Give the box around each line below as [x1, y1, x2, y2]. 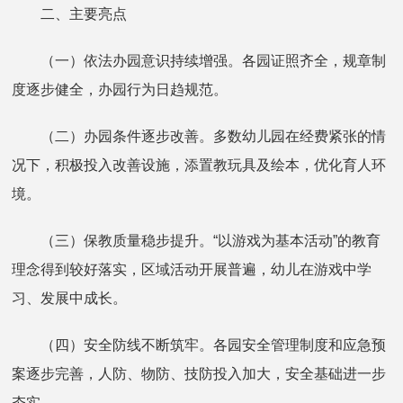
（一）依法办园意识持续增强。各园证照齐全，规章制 [12, 52, 387, 68]
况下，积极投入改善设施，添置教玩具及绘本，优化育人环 [12, 157, 387, 173]
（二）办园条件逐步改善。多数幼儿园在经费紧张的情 [12, 128, 387, 144]
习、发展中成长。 [12, 290, 128, 306]
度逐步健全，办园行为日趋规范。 [12, 81, 228, 97]
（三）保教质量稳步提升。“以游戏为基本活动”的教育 [12, 232, 381, 248]
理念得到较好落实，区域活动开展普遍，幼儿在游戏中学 [12, 261, 372, 277]
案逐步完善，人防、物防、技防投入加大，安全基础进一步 [12, 365, 387, 381]
